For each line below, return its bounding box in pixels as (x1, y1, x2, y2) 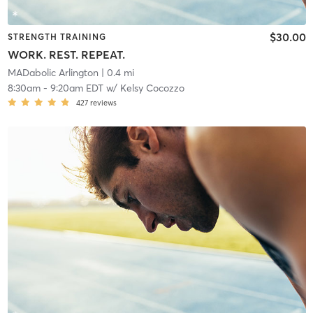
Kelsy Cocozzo (119, 82, 184, 95)
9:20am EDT (50, 82, 103, 95)
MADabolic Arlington (7, 66, 99, 80)
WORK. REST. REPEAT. (7, 48, 125, 62)
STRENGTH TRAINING (7, 31, 106, 42)
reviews (89, 98, 117, 108)
